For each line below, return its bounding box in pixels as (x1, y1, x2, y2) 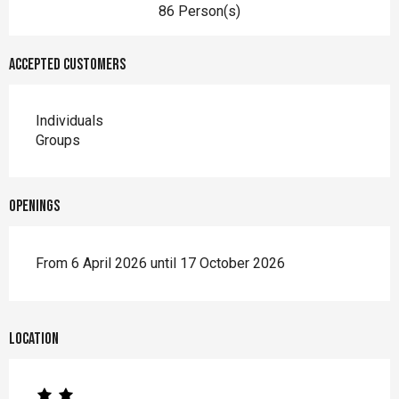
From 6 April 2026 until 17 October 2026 (36, 254, 285, 272)
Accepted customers (9, 54, 126, 74)
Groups (36, 131, 80, 149)
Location (9, 329, 59, 348)
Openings (9, 196, 60, 216)
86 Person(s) (159, 2, 240, 20)
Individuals (36, 111, 103, 129)
